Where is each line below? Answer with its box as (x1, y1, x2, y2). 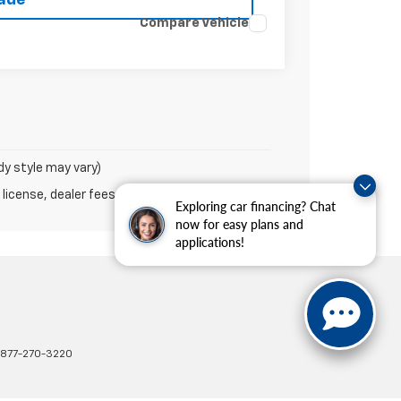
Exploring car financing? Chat (175, 199, 336, 214)
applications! (175, 235, 244, 250)
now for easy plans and (175, 217, 303, 232)
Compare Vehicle (140, 15, 249, 30)
